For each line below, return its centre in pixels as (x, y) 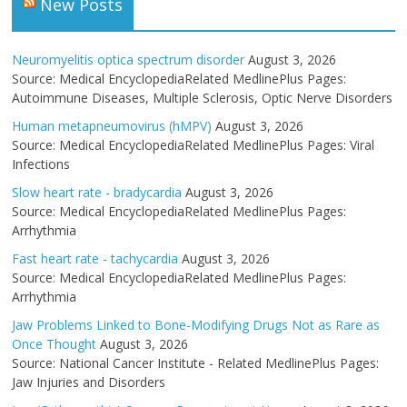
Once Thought (55, 344)
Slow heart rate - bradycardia (97, 192)
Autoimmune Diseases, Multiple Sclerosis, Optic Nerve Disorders (203, 98)
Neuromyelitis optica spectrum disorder (129, 60)
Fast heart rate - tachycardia (95, 258)
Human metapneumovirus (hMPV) (112, 126)
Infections (41, 164)
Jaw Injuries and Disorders (89, 382)
